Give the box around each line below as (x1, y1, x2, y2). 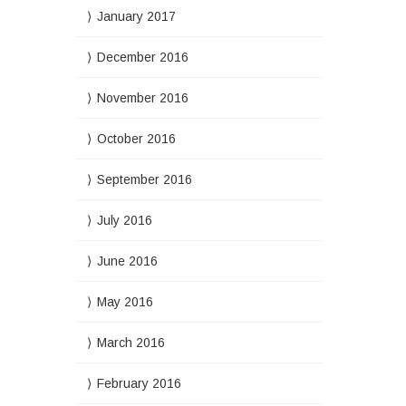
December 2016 (96, 50, 188, 64)
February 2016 (96, 376, 181, 391)
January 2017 (96, 9, 176, 24)
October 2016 (96, 131, 176, 146)
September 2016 (96, 172, 192, 187)
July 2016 (96, 213, 152, 227)
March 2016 (96, 335, 165, 350)
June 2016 (96, 254, 158, 268)
